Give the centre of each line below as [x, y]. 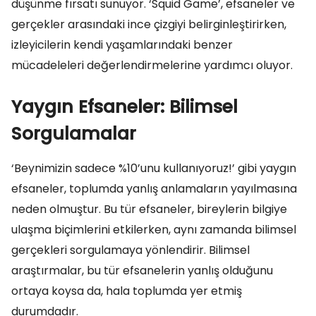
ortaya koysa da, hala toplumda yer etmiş [127, 291]
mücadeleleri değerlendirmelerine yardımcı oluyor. [152, 65]
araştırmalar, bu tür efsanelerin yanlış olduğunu [142, 271]
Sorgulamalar [74, 134]
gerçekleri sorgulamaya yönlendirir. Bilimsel [130, 250]
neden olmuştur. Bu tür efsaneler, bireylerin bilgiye [149, 209]
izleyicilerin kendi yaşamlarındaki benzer [122, 45]
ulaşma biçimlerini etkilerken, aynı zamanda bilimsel [154, 230]
